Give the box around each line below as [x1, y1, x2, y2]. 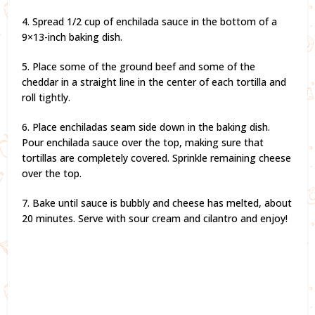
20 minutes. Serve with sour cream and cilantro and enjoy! [22, 211, 288, 225]
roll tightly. [22, 90, 71, 104]
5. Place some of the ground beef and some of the [22, 59, 256, 73]
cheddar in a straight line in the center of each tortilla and [22, 75, 287, 89]
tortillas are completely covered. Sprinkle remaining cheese [22, 150, 292, 165]
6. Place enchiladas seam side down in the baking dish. [22, 120, 271, 134]
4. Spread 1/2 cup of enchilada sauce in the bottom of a [22, 14, 278, 28]
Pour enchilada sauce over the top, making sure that [22, 135, 264, 149]
